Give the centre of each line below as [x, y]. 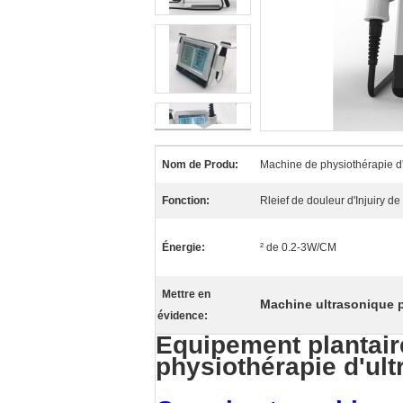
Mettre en [186, 294]
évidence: [183, 316]
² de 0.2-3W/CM [298, 247]
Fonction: [186, 201]
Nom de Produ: [200, 165]
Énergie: [184, 247]
